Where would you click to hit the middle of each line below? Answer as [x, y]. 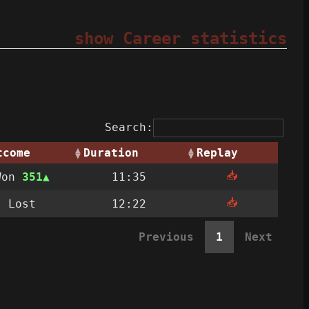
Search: [129, 128]
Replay [217, 153]
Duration [111, 153]
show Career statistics [181, 39]
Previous [166, 237]
